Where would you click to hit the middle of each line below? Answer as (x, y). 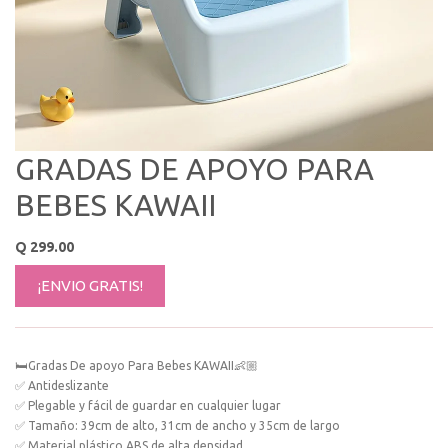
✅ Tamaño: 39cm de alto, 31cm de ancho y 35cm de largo (177, 425)
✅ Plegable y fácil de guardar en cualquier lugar (148, 405)
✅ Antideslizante (62, 385)
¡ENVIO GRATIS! (90, 285)
